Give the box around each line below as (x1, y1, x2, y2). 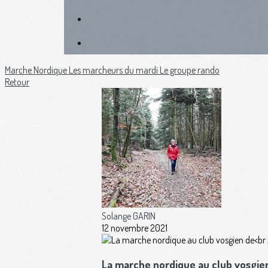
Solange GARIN (102, 210, 156, 222)
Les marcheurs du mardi (69, 64, 160, 76)
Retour (5, 76, 29, 88)
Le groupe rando (160, 64, 220, 76)
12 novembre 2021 (102, 222, 167, 234)
